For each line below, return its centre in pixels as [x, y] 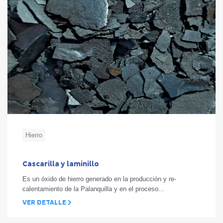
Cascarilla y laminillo [61, 164]
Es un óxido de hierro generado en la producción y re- [99, 179]
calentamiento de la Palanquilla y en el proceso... [93, 189]
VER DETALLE [45, 203]
